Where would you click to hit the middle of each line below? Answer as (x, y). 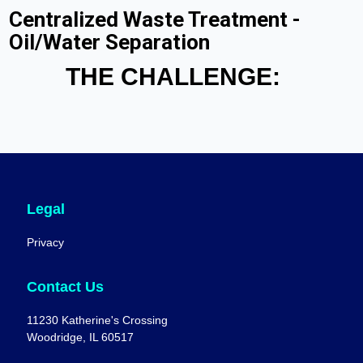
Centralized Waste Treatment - (154, 20)
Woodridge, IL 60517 (82, 337)
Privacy (46, 243)
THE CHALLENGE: (173, 76)
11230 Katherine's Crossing (98, 320)
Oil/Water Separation (109, 43)
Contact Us (66, 286)
